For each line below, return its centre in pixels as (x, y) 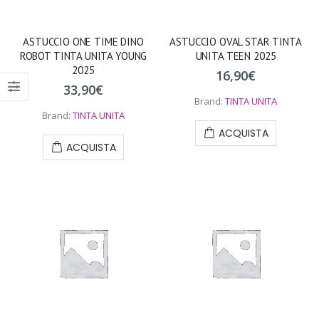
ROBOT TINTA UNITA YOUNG (83, 56)
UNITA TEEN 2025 (236, 56)
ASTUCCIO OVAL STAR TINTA (236, 42)
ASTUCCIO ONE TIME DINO (83, 42)
